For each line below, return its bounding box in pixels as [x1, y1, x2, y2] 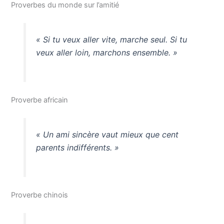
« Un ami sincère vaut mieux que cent [35, 129, 178, 140]
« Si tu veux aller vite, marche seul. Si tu [35, 34, 187, 45]
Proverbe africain [11, 95, 68, 104]
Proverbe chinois [11, 190, 68, 199]
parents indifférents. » [35, 142, 119, 153]
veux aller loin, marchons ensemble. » [35, 47, 177, 58]
